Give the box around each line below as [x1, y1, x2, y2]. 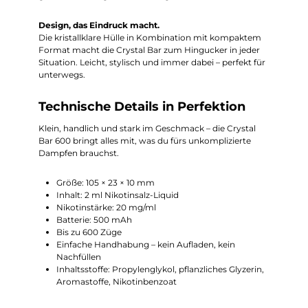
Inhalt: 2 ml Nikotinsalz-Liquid [56, 190, 179, 201]
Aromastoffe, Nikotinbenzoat [56, 276, 177, 287]
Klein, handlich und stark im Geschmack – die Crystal [38, 122, 256, 133]
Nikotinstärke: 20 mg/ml [56, 202, 156, 213]
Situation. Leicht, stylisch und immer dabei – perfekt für [38, 57, 265, 68]
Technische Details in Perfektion [38, 99, 245, 114]
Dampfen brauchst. [38, 147, 121, 158]
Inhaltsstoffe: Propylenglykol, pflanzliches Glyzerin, [56, 264, 264, 275]
